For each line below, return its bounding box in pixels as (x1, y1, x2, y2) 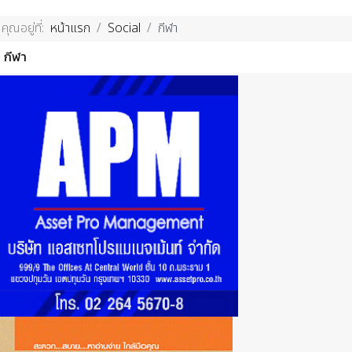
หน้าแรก (50, 19, 90, 38)
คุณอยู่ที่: (2, 19, 50, 38)
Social (108, 19, 141, 38)
